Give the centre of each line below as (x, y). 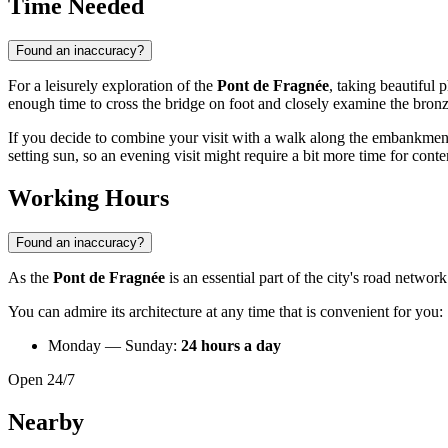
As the (30, 278)
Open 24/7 (41, 380)
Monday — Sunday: (114, 346)
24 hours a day (231, 346)
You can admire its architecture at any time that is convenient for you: (225, 312)
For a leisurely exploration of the (112, 86)
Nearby (46, 422)
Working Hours (88, 198)
